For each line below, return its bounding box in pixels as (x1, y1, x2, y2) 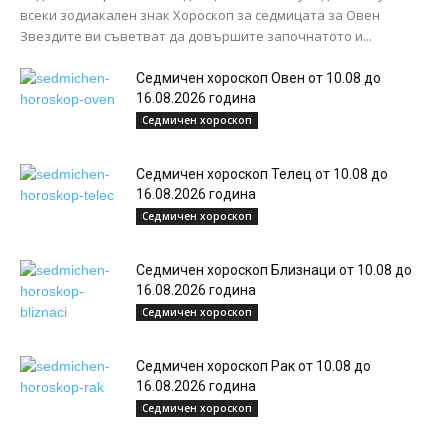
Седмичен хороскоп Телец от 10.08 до (136, 165, 388, 182)
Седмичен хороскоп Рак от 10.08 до (136, 357, 371, 374)
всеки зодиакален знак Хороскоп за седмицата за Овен (20, 5, 380, 24)
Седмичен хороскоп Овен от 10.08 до (136, 69, 381, 86)
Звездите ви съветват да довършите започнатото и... (20, 26, 372, 45)
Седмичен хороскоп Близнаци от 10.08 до (136, 261, 412, 278)
